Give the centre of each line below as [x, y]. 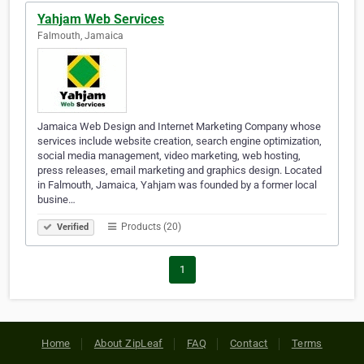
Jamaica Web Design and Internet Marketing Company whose [179, 127]
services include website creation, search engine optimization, [180, 141]
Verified [71, 227]
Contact [249, 344]
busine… [56, 200]
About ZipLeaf [128, 344]
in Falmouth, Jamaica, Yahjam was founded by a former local [177, 185]
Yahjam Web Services [101, 19]
